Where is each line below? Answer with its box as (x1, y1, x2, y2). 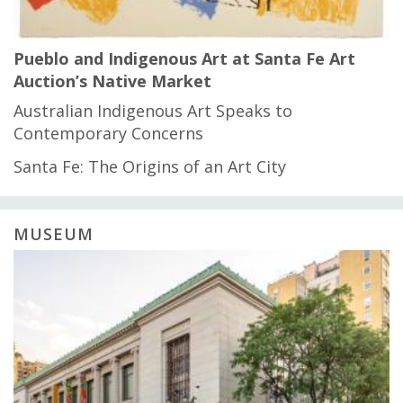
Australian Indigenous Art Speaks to (13, 100, 292, 122)
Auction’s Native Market (13, 70, 211, 93)
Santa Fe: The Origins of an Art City (13, 156, 286, 178)
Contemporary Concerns (13, 122, 203, 145)
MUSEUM (13, 223, 94, 246)
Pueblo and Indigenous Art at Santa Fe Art (13, 48, 355, 70)
